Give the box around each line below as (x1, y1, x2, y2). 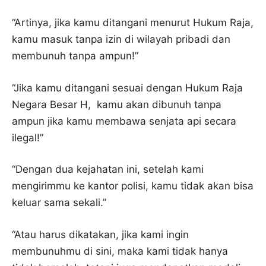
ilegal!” (12, 131, 46, 144)
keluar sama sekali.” (12, 197, 109, 208)
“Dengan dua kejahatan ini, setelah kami (12, 163, 204, 175)
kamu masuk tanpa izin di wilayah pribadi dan (12, 33, 230, 45)
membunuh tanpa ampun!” (12, 50, 141, 62)
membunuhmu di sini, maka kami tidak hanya (12, 245, 228, 257)
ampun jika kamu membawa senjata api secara (12, 115, 236, 127)
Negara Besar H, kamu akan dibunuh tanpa (12, 98, 221, 110)
